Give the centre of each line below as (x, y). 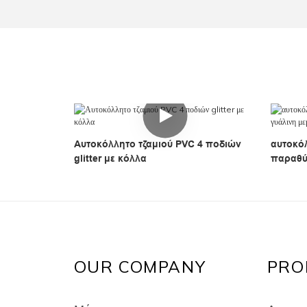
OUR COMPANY (140, 266)
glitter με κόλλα (110, 159)
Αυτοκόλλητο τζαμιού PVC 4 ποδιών (157, 144)
